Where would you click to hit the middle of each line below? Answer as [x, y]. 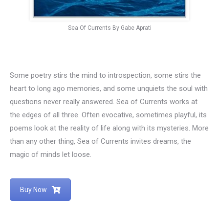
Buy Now [33, 189]
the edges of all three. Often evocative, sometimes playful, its [108, 115]
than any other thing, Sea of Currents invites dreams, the [100, 141]
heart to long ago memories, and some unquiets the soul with [109, 88]
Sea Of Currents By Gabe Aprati [109, 28]
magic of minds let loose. [51, 154]
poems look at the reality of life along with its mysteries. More [109, 128]
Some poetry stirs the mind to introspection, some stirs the [105, 75]
